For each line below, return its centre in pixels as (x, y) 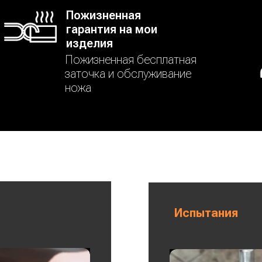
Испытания (206, 213)
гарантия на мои (112, 29)
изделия (89, 43)
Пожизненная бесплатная (131, 60)
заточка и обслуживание (128, 74)
